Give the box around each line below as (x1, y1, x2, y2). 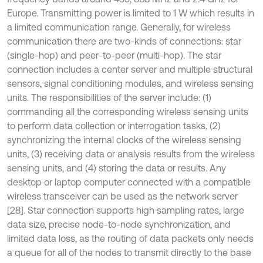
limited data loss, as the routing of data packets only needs (7, 233, 254, 244)
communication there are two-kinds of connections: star (7, 36, 241, 46)
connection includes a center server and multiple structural (7, 64, 252, 75)
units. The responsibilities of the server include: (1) (7, 92, 211, 103)
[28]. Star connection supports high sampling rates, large (7, 205, 244, 215)
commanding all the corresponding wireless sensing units (7, 106, 248, 117)
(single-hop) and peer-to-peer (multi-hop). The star (7, 50, 221, 60)
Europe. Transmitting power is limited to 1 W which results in (7, 8, 254, 18)
